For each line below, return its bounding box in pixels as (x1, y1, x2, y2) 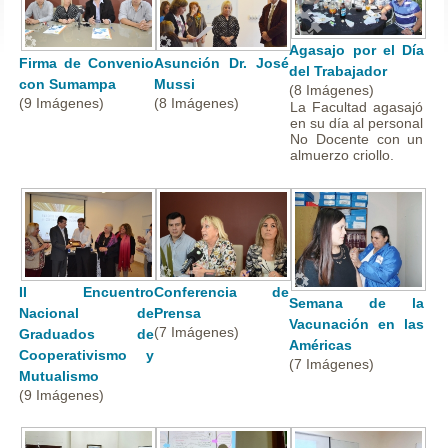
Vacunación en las (289, 315, 425, 332)
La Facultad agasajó (290, 99, 424, 116)
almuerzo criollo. (290, 147, 395, 164)
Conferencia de (154, 283, 290, 300)
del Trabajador (289, 63, 388, 80)
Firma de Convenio (19, 54, 155, 71)
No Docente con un (290, 131, 424, 148)
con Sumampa (19, 75, 117, 92)
